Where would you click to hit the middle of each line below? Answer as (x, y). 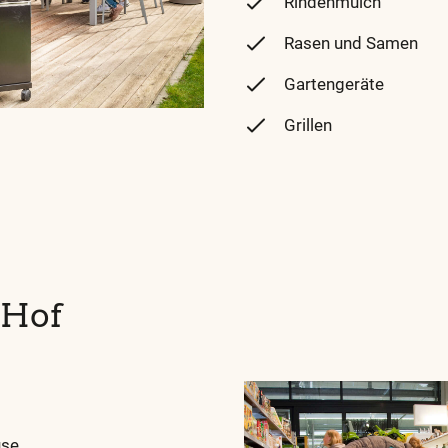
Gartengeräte (334, 85)
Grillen (308, 126)
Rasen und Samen (351, 44)
